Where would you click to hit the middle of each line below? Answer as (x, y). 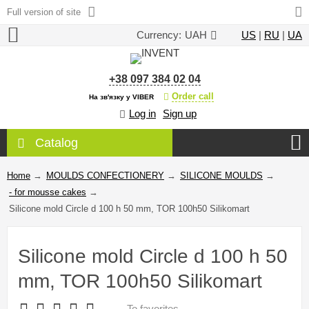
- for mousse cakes (48, 192)
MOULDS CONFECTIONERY (105, 176)
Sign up (180, 114)
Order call (192, 97)
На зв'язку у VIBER (121, 97)
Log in (142, 114)
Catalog (57, 143)
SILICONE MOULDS (221, 176)
